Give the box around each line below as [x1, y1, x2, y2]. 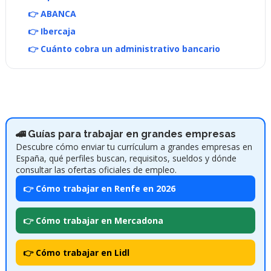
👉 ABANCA [27, 7, 76, 19]
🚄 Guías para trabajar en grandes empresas [15, 128, 236, 140]
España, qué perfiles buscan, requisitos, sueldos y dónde [15, 152, 237, 164]
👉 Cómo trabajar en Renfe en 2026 [22, 182, 175, 194]
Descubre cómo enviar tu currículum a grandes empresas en [15, 140, 252, 152]
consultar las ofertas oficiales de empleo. [15, 163, 177, 175]
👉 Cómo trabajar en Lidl [22, 246, 129, 258]
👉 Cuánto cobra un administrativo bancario [27, 42, 220, 54]
